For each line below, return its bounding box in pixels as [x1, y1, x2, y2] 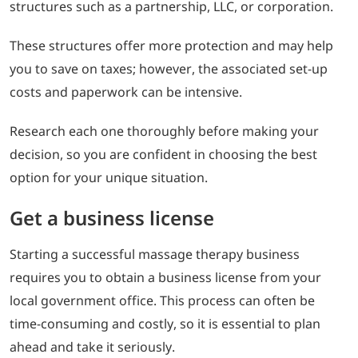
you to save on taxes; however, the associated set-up [10, 59, 328, 78]
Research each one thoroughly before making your [10, 121, 319, 140]
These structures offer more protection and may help [10, 36, 333, 54]
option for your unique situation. [10, 168, 208, 186]
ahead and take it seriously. [10, 337, 175, 356]
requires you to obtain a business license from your [10, 268, 321, 286]
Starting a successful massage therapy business [10, 245, 300, 263]
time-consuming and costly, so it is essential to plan [10, 314, 320, 332]
